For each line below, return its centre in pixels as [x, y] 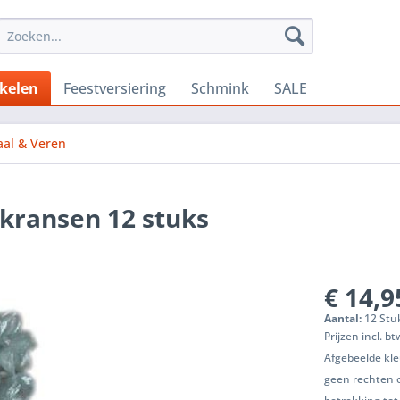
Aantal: [345, 318]
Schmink [220, 88]
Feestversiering [115, 88]
